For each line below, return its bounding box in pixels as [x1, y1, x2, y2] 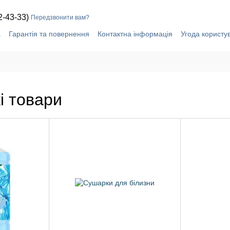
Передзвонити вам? [31, 13, 89, 21]
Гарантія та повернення [9, 29, 89, 38]
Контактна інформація [98, 29, 172, 38]
